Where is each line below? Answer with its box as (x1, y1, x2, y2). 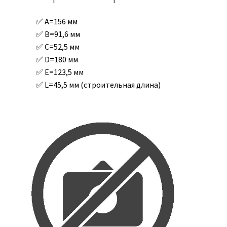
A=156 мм (44, 16, 78, 26)
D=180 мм (44, 54, 78, 64)
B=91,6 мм (44, 28, 80, 39)
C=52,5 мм (44, 41, 80, 52)
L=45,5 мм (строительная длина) (44, 79, 161, 90)
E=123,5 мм (44, 66, 84, 77)
